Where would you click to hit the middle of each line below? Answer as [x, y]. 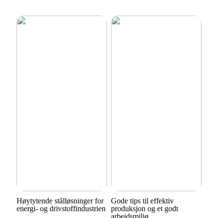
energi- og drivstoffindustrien [61, 208]
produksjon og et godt [144, 208]
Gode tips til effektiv [142, 200]
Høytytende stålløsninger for [60, 200]
